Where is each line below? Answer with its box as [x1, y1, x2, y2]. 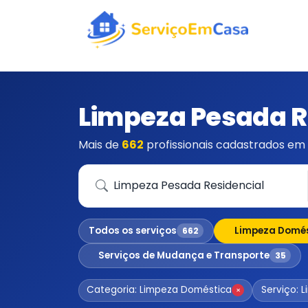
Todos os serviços [89, 223, 177, 237]
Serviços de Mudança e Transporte [98, 248, 270, 262]
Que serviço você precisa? [84, 169, 226, 186]
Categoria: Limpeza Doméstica [87, 283, 232, 297]
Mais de [78, 136, 122, 153]
